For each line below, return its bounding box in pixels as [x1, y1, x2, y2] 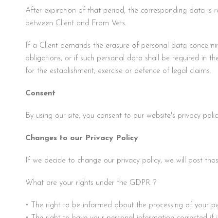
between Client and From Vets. [25, 19, 127, 27]
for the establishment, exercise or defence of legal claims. [25, 67, 211, 75]
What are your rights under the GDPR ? [25, 179, 156, 187]
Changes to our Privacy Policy [25, 134, 138, 142]
